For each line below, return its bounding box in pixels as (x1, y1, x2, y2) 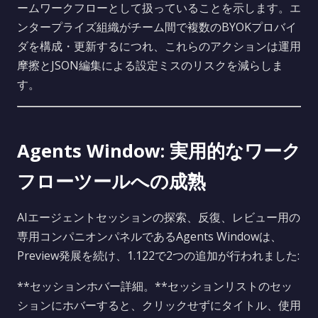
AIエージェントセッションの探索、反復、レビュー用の (17, 209, 300, 225)
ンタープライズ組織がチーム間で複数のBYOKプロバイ (17, 19, 297, 35)
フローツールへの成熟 (17, 169, 206, 194)
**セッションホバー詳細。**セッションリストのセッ (17, 278, 292, 294)
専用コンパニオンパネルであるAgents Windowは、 (17, 229, 282, 244)
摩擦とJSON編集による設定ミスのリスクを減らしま (17, 57, 283, 73)
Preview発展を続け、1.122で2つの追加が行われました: (17, 248, 300, 263)
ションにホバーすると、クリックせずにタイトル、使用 (17, 297, 301, 313)
